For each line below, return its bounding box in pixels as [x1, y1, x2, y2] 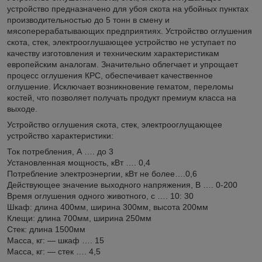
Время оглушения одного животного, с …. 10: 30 [7, 191, 194, 201]
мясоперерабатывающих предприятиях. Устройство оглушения [7, 26, 252, 36]
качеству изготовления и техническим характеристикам [7, 48, 219, 58]
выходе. [7, 104, 37, 113]
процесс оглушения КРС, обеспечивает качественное [7, 70, 213, 80]
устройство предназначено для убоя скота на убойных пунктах [7, 4, 249, 13]
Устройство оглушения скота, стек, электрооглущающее [7, 119, 222, 129]
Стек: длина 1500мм [7, 224, 85, 234]
